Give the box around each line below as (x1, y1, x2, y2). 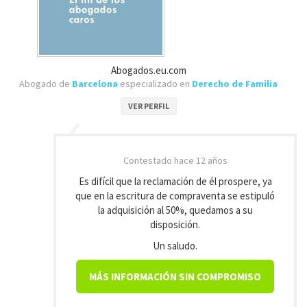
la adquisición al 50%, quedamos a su (97, 204, 253, 217)
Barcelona (72, 77, 118, 90)
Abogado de (19, 77, 72, 90)
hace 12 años (173, 154, 228, 167)
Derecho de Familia (192, 77, 278, 90)
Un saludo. (153, 239, 197, 252)
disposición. (150, 218, 200, 231)
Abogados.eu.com (110, 64, 186, 77)
